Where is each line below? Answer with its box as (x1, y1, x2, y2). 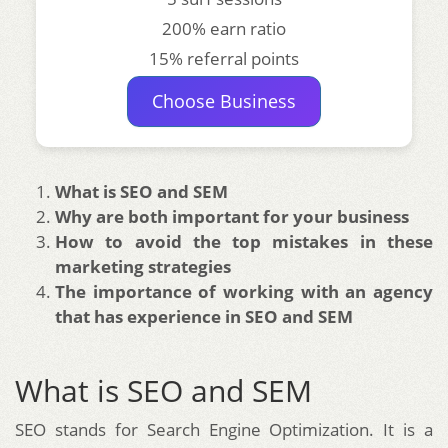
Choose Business (152, 88, 296, 113)
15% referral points (149, 46, 299, 70)
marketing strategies (55, 254, 231, 278)
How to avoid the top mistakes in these (55, 229, 433, 253)
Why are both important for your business (55, 204, 409, 228)
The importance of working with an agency (55, 279, 433, 303)
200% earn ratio (162, 16, 286, 40)
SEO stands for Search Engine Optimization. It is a (15, 417, 433, 441)
